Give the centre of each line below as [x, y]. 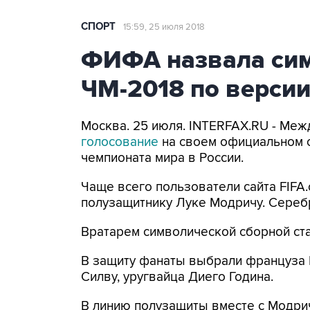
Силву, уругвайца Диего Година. [177, 277]
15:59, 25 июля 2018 [164, 27]
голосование [121, 142]
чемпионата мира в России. [162, 158]
